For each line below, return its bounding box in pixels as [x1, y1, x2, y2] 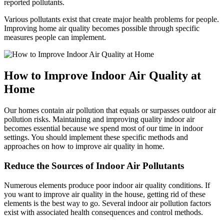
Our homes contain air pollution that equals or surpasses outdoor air [4, 106, 216, 115]
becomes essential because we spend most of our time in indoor [4, 124, 203, 133]
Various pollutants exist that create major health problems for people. [4, 15, 219, 24]
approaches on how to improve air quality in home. [4, 142, 164, 151]
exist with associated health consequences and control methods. [4, 207, 203, 216]
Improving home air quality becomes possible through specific [4, 24, 199, 33]
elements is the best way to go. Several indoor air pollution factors [4, 198, 211, 207]
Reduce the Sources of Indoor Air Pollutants [4, 160, 184, 171]
